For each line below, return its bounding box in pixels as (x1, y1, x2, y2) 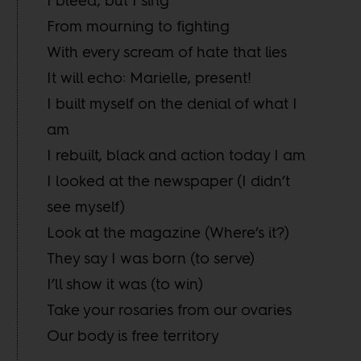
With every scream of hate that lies (47, 41, 288, 63)
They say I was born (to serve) (47, 247, 255, 269)
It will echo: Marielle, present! (47, 67, 252, 89)
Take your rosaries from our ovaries (47, 299, 293, 321)
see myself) (47, 196, 126, 218)
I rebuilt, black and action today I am (47, 144, 306, 166)
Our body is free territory (47, 325, 220, 346)
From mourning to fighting (47, 15, 230, 37)
